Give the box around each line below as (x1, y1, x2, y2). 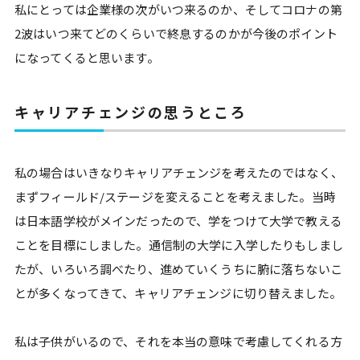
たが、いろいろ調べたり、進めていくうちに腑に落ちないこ (14, 260, 342, 277)
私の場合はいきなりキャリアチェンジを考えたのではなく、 (14, 164, 343, 181)
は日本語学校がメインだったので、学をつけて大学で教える (14, 212, 342, 229)
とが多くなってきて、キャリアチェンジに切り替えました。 (14, 284, 342, 301)
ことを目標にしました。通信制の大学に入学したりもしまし (14, 236, 343, 253)
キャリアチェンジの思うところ (14, 101, 247, 122)
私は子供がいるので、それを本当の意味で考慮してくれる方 (14, 333, 342, 350)
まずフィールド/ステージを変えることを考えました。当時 (14, 188, 336, 205)
